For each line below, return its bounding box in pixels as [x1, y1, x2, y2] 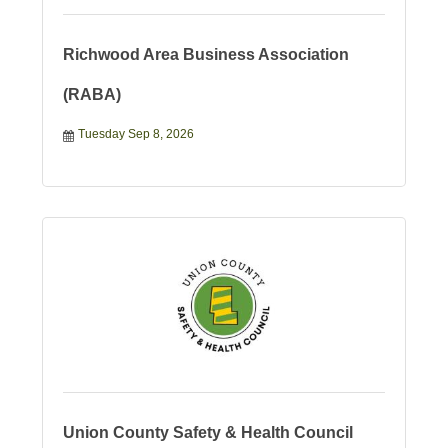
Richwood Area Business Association [62, 46, 349, 64]
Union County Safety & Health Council [62, 424, 353, 442]
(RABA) [62, 86, 121, 104]
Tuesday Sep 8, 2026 [77, 127, 194, 142]
